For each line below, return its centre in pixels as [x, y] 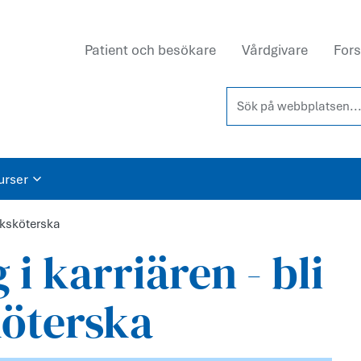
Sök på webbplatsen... [289, 96]
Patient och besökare [150, 50]
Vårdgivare [275, 50]
